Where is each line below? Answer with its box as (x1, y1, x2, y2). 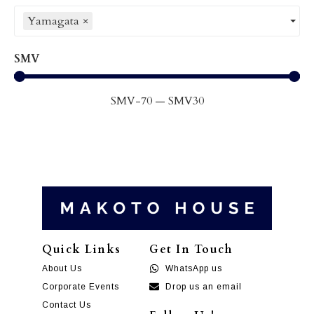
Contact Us (42, 299, 91, 310)
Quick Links (42, 241, 121, 257)
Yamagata (27, 13, 79, 29)
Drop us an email (165, 281, 242, 292)
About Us (42, 263, 82, 273)
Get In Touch (149, 241, 233, 257)
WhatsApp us (165, 263, 222, 273)
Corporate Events (42, 281, 119, 292)
